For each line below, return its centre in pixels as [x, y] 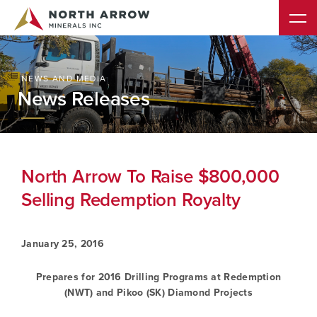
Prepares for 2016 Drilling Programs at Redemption [158, 277]
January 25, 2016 [63, 244]
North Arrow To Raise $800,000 [150, 176]
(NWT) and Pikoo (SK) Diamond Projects [158, 293]
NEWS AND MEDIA [64, 79]
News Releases [84, 99]
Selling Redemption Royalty [131, 200]
